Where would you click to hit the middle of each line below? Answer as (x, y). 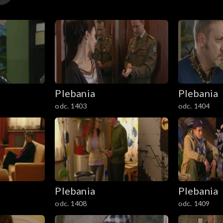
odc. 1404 (194, 106)
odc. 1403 (71, 106)
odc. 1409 (194, 203)
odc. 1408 (71, 203)
